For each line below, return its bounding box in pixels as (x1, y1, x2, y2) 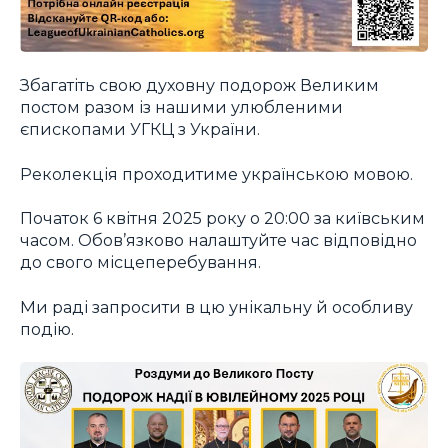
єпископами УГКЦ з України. (20, 119, 260, 140)
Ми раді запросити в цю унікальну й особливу (20, 296, 413, 317)
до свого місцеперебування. (20, 252, 261, 273)
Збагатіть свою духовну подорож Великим (20, 75, 379, 96)
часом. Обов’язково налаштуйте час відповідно (20, 230, 417, 251)
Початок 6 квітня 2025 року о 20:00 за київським (20, 208, 425, 229)
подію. (20, 318, 74, 339)
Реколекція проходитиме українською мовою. (20, 163, 413, 184)
